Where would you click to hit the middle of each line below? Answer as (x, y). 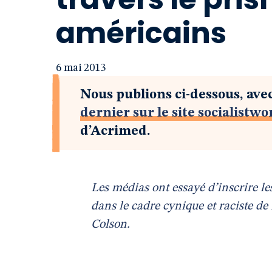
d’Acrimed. (115, 131)
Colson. (110, 225)
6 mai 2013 (81, 68)
